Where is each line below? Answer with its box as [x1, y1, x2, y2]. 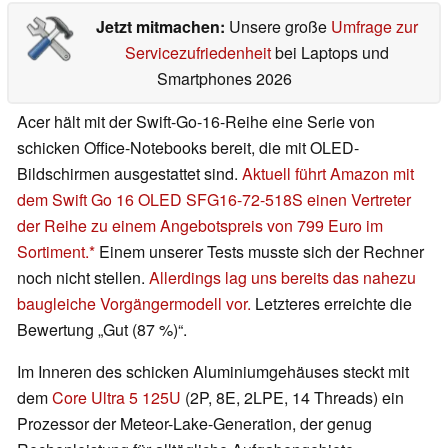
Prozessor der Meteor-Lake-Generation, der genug [17, 412, 372, 436]
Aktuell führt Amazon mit [242, 162, 414, 186]
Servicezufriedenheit [124, 41, 271, 65]
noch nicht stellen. [17, 266, 149, 290]
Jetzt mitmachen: [95, 15, 229, 39]
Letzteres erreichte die [251, 292, 412, 316]
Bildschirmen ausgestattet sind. [17, 162, 242, 186]
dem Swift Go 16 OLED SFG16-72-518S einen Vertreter [17, 188, 411, 212]
